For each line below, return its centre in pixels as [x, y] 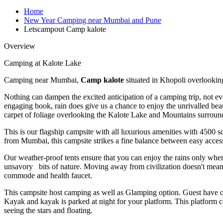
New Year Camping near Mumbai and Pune [93, 20]
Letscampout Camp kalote [65, 29]
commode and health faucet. [48, 175]
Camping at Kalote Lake [43, 63]
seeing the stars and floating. [48, 210]
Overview [20, 46]
